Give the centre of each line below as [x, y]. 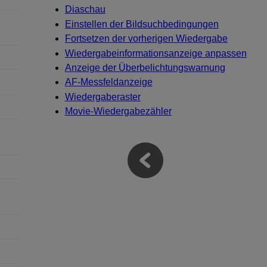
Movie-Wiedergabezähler [118, 111]
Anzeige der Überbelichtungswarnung [145, 67]
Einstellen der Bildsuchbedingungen [142, 24]
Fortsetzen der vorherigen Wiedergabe [146, 39]
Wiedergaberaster [103, 97]
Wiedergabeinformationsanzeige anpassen [156, 53]
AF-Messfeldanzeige [108, 82]
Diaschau [85, 10]
